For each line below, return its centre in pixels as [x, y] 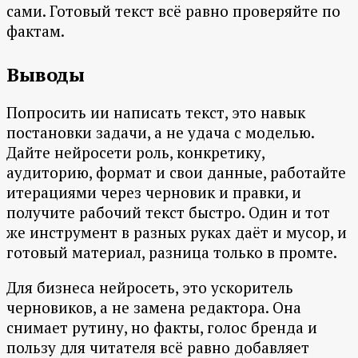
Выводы [46, 75]
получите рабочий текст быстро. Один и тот [168, 213]
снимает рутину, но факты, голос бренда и [162, 328]
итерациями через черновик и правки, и [154, 193]
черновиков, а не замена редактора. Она [154, 308]
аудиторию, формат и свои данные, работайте [176, 173]
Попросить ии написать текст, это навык [156, 113]
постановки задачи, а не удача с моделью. [160, 133]
